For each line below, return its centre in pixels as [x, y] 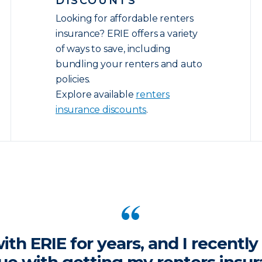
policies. [73, 79]
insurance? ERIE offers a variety [127, 34]
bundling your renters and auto [129, 64]
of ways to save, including [113, 49]
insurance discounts [101, 110]
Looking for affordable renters [125, 18]
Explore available [96, 94]
